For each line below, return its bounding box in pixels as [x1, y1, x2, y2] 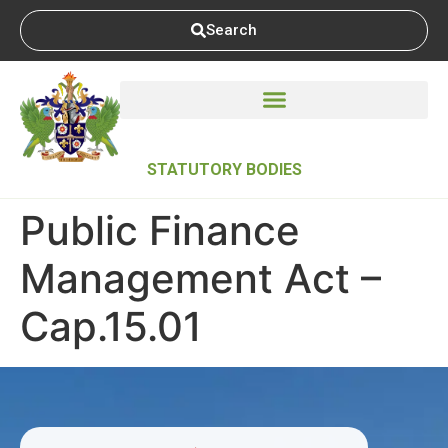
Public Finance [20, 205, 300, 255]
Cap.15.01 [20, 301, 202, 351]
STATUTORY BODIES [146, 159, 302, 179]
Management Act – [20, 253, 381, 303]
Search [206, 21, 257, 39]
